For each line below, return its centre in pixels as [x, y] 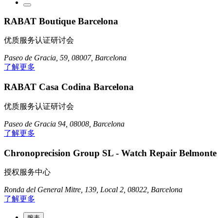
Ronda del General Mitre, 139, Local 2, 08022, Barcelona [93, 190]
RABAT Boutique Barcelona [61, 21]
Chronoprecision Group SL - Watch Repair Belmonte [110, 153]
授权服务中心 [27, 172]
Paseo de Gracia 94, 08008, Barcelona [64, 124]
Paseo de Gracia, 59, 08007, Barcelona [65, 58]
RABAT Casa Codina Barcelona [69, 87]
